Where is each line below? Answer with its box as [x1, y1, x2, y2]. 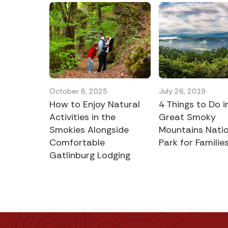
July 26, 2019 [159, 86, 206, 96]
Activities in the [49, 110, 116, 123]
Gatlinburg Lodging [49, 149, 130, 161]
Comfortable [49, 136, 105, 149]
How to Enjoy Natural [49, 98, 140, 110]
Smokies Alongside [49, 123, 129, 136]
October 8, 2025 [49, 86, 107, 96]
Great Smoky [159, 110, 216, 123]
